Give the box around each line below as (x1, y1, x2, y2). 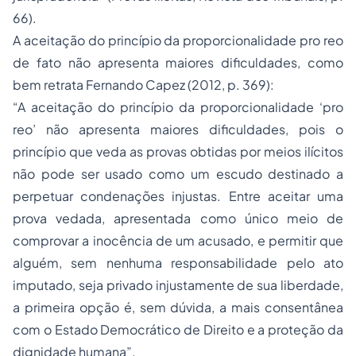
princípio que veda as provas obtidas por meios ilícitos (13, 143, 343, 160)
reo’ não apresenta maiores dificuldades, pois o (13, 121, 343, 137)
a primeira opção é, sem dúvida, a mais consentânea (13, 299, 343, 315)
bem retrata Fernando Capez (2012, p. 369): (13, 76, 274, 93)
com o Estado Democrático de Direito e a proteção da (13, 321, 343, 338)
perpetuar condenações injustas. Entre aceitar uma (13, 188, 343, 204)
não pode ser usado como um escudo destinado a (13, 165, 343, 182)
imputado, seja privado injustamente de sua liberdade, (13, 277, 343, 293)
